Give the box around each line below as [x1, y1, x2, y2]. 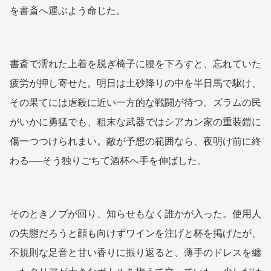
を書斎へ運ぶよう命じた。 [10, 5, 126, 16]
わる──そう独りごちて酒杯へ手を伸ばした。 [10, 155, 207, 166]
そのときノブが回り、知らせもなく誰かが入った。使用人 [10, 208, 261, 219]
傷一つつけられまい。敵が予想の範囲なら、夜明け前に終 [10, 135, 261, 146]
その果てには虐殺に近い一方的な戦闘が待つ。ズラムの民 [10, 97, 261, 108]
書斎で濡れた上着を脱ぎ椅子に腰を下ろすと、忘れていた [10, 58, 261, 69]
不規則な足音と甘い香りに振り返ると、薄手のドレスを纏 [10, 247, 261, 258]
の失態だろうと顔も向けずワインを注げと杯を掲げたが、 [10, 227, 261, 238]
